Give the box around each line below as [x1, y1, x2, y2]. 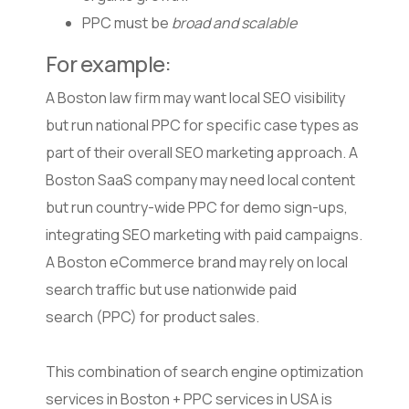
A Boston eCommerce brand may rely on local [46, 251, 348, 272]
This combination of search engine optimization [46, 361, 363, 382]
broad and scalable [172, 12, 297, 33]
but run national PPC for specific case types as [46, 114, 359, 135]
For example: [46, 47, 172, 79]
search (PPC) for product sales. [46, 306, 259, 327]
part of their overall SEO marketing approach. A [46, 142, 358, 163]
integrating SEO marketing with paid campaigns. [46, 224, 362, 245]
